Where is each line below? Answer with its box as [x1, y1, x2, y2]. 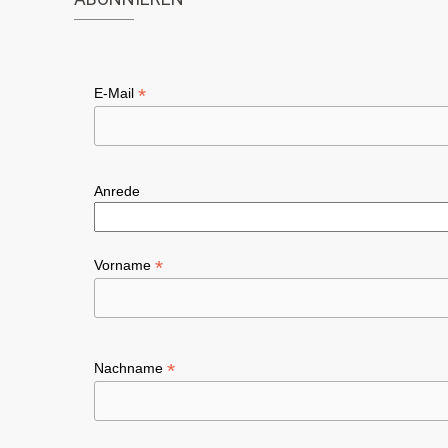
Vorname [94, 256, 155, 273]
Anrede [94, 182, 140, 199]
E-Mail [94, 85, 138, 101]
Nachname [94, 360, 167, 377]
